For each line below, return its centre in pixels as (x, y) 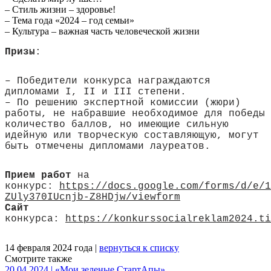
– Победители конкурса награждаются (108, 81)
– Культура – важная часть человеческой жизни (102, 31)
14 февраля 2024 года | (52, 247)
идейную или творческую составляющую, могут (132, 135)
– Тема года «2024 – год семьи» (70, 20)
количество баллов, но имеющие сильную (117, 124)
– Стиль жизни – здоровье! (60, 9)
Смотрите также (38, 258)
